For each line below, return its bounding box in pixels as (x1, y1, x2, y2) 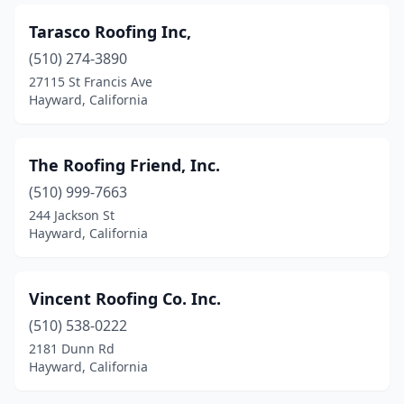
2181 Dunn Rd (29, 340, 115, 357)
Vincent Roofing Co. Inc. (29, 288, 221, 309)
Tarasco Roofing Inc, (29, 21, 191, 42)
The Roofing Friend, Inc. (29, 154, 220, 176)
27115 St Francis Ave (29, 73, 152, 90)
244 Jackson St (29, 207, 115, 224)
